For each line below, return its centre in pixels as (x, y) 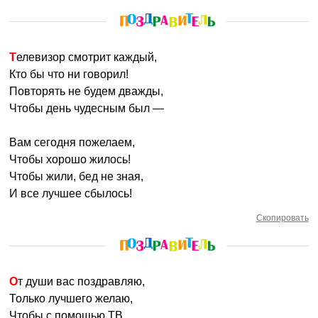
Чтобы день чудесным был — (87, 108)
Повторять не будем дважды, (87, 91)
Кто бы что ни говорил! (69, 74)
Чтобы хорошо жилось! (70, 159)
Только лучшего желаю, (71, 298)
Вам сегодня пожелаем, (72, 142)
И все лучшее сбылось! (71, 193)
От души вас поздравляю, (82, 281)
